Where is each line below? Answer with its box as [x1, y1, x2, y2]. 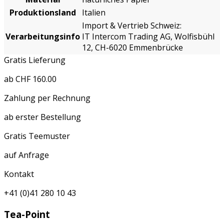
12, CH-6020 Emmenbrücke [82, 42, 183, 53]
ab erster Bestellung [4, 111, 81, 123]
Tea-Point [4, 207, 50, 220]
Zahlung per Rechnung [4, 92, 90, 104]
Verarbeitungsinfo [5, 31, 80, 42]
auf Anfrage [4, 149, 49, 161]
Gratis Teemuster [4, 130, 70, 142]
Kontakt [4, 168, 34, 180]
